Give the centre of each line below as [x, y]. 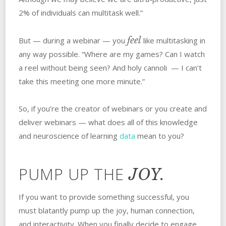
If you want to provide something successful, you [104, 197]
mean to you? [159, 136]
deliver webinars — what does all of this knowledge [108, 122]
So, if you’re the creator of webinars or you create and [112, 109]
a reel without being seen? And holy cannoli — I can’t [110, 68]
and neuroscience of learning [69, 136]
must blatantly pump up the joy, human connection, [106, 211]
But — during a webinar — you [73, 41]
